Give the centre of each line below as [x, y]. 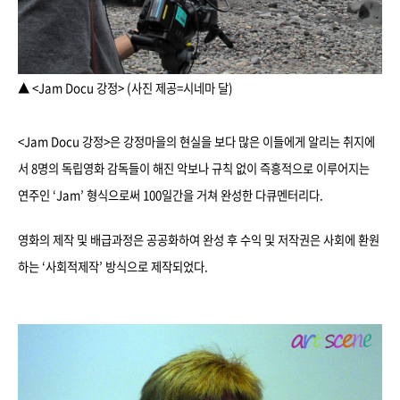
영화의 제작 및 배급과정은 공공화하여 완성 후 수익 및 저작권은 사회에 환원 [199, 240]
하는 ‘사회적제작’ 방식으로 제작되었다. [113, 267]
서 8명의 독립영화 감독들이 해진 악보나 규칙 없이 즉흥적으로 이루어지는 [194, 168]
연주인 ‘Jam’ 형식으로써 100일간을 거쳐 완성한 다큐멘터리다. [171, 195]
